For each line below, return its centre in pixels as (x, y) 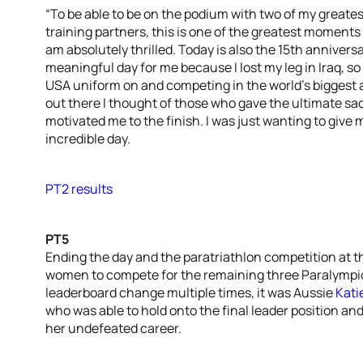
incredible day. (88, 139)
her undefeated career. (113, 328)
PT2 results (79, 189)
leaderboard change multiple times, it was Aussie (190, 293)
